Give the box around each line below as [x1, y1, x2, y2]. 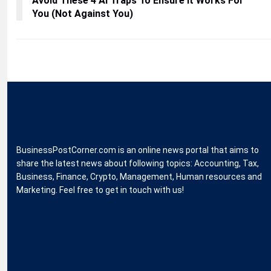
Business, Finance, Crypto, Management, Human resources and [16, 172, 262, 181]
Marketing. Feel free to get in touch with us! [16, 185, 184, 195]
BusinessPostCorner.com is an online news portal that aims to [16, 145, 259, 155]
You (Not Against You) [32, 8, 133, 19]
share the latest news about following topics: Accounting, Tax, [16, 158, 259, 168]
